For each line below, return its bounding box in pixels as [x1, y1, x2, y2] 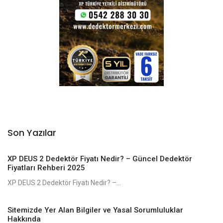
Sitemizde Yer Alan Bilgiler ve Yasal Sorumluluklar [7, 205, 183, 215]
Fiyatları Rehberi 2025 [7, 163, 85, 172]
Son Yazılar [7, 126, 56, 139]
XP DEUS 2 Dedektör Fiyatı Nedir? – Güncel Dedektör [7, 154, 192, 163]
